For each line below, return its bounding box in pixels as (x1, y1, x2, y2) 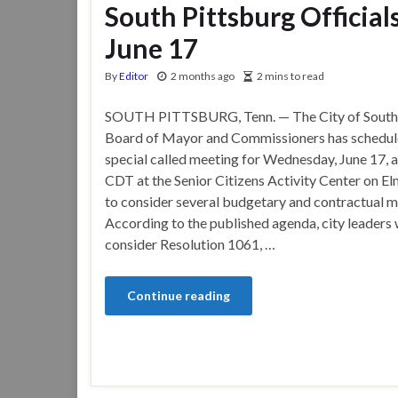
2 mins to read (257, 68, 324, 83)
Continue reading (127, 287, 230, 303)
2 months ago (171, 68, 235, 83)
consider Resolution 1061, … (105, 235, 275, 252)
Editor (119, 68, 148, 83)
